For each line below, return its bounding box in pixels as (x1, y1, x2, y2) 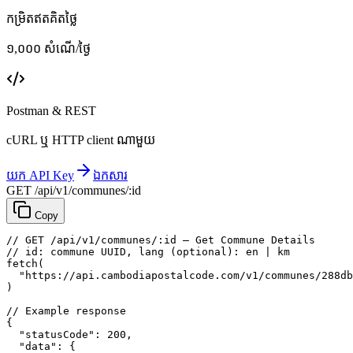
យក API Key (6, 169, 74, 183)
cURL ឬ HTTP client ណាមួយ (6, 133, 155, 147)
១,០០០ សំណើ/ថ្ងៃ (6, 42, 91, 56)
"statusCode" (19, 329, 95, 341)
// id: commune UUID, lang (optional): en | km (6, 246, 290, 258)
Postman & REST (6, 104, 96, 118)
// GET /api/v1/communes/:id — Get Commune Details (6, 234, 315, 247)
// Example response (6, 305, 126, 318)
